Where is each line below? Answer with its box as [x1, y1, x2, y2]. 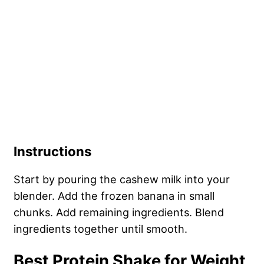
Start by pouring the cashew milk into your [14, 173, 230, 186]
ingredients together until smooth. [14, 222, 190, 236]
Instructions [14, 144, 94, 160]
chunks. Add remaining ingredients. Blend [14, 206, 224, 219]
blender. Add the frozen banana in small [14, 189, 214, 203]
